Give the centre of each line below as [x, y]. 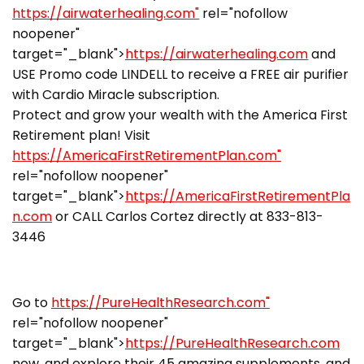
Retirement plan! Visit [81, 135]
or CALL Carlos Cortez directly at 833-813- [188, 216]
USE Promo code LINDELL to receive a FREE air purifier [180, 74]
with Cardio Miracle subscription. [124, 94]
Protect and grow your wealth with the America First [180, 115]
